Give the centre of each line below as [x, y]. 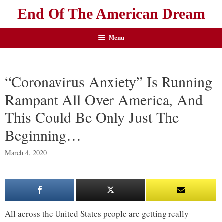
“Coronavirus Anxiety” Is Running [109, 81]
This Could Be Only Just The [92, 117]
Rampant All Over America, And [104, 99]
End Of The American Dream [111, 14]
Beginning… [43, 135]
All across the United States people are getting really [97, 214]
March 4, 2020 [26, 153]
